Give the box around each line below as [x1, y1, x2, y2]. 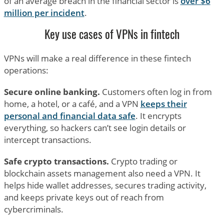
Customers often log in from [99, 85, 212, 97]
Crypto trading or [108, 155, 177, 167]
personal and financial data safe [3, 109, 135, 121]
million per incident [3, 7, 84, 19]
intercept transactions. [3, 133, 91, 145]
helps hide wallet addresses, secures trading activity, [3, 179, 206, 191]
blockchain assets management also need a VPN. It [3, 167, 200, 179]
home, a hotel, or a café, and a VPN [3, 97, 140, 109]
